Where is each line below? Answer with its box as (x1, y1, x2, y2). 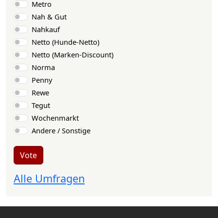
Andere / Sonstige (31, 125, 91, 135)
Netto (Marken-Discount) (31, 49, 113, 59)
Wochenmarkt (31, 112, 79, 123)
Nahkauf (31, 24, 60, 34)
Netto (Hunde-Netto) (31, 36, 99, 47)
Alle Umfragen (14, 171, 85, 185)
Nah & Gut (31, 11, 67, 21)
